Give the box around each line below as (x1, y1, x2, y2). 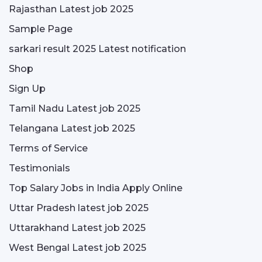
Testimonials (9, 163, 70, 174)
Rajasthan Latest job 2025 (9, 4, 133, 15)
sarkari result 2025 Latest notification (9, 43, 186, 54)
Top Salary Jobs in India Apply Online (9, 182, 182, 194)
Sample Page (9, 23, 73, 35)
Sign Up (9, 83, 46, 94)
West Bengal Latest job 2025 (9, 242, 146, 253)
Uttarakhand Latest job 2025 (9, 222, 146, 233)
